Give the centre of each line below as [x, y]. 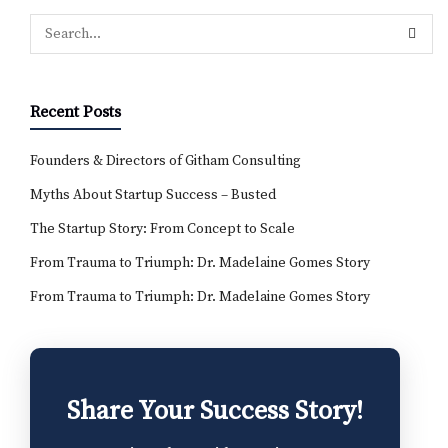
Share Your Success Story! [215, 412]
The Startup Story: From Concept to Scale [162, 229]
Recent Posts [75, 112]
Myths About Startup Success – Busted [153, 195]
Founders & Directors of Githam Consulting [165, 161]
